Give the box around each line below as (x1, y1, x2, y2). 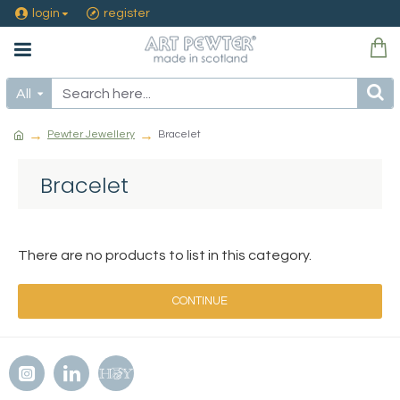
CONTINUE (172, 295, 228, 307)
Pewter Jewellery (47, 129, 135, 140)
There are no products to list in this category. (18, 248, 312, 262)
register (104, 6, 150, 20)
